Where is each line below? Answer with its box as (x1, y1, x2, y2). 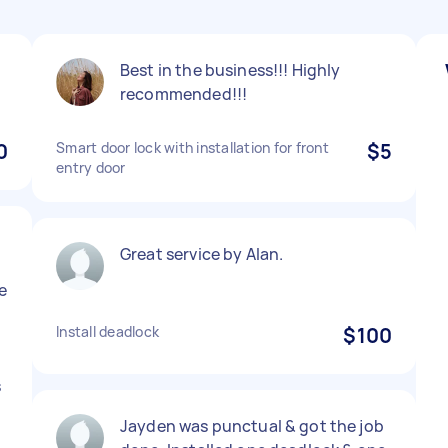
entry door (56, 158, 126, 177)
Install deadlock (56, 322, 159, 341)
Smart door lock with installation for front (56, 138, 329, 157)
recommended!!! (120, 83, 248, 105)
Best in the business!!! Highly (120, 59, 341, 81)
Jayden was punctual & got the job (120, 415, 384, 437)
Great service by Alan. (120, 243, 284, 265)
